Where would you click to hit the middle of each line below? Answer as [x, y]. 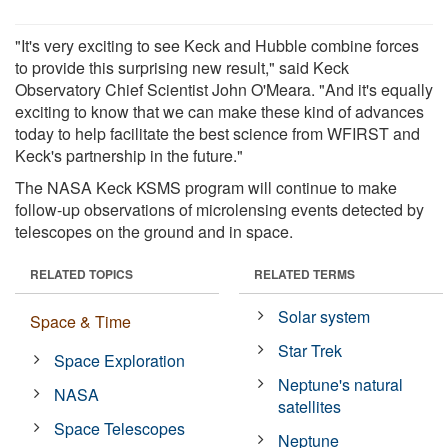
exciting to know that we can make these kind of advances [219, 111]
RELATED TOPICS [81, 273]
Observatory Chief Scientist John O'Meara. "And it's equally [224, 89]
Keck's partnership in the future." [129, 155]
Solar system [324, 316]
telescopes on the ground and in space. [154, 231]
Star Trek [310, 350]
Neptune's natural [341, 384]
